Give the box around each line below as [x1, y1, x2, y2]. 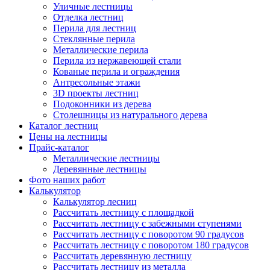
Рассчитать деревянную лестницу [53, 251, 192, 261]
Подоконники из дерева [53, 99, 151, 109]
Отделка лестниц [53, 12, 124, 22]
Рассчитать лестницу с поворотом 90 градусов [53, 229, 244, 239]
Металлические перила [53, 45, 148, 55]
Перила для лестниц [53, 23, 136, 33]
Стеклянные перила [53, 34, 135, 44]
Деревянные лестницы [53, 164, 146, 174]
